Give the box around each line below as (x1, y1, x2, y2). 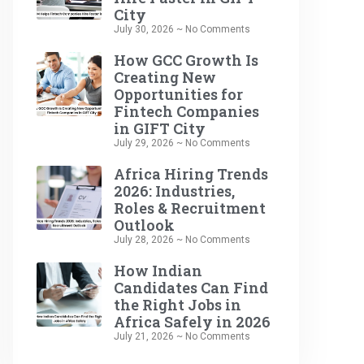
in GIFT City (113, 118, 206, 138)
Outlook (113, 214, 175, 235)
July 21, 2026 (113, 330, 176, 342)
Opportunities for (113, 84, 243, 104)
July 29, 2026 (113, 136, 176, 149)
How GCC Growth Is (113, 50, 258, 70)
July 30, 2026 (113, 23, 176, 35)
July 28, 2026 (113, 233, 176, 245)
